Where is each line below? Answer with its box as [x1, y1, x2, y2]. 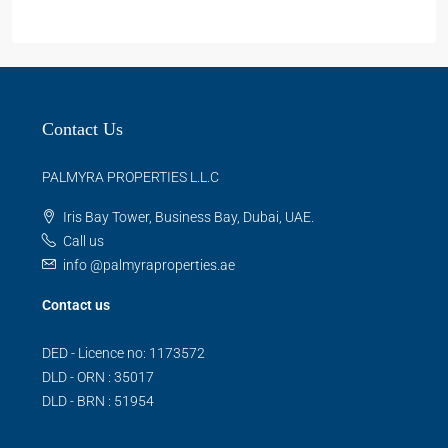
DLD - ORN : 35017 [42, 369, 154, 385]
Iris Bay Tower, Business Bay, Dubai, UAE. [63, 209, 314, 225]
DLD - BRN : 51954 [42, 393, 154, 409]
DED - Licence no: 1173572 [42, 345, 205, 361]
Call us [63, 233, 104, 249]
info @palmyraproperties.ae [63, 257, 235, 273]
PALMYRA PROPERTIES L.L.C [42, 169, 219, 185]
